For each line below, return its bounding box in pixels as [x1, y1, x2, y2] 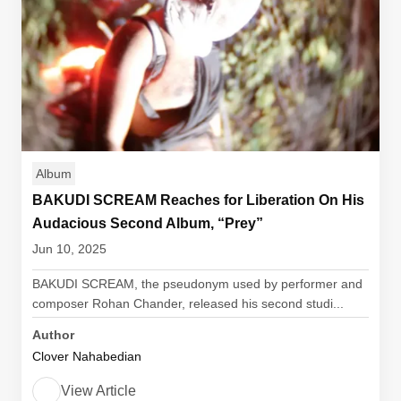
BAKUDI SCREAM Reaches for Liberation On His [32, 192, 364, 208]
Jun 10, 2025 [32, 242, 107, 256]
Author [32, 328, 74, 342]
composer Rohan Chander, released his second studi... [32, 296, 344, 311]
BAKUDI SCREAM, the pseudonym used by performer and [32, 277, 363, 291]
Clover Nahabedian [32, 349, 141, 363]
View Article [61, 383, 136, 398]
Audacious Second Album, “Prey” [32, 216, 263, 231]
